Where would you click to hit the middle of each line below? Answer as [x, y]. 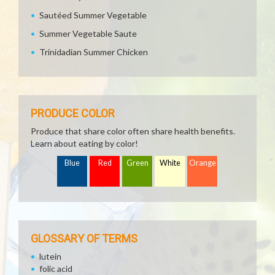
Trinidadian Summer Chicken [94, 52]
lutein [50, 256]
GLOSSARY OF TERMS [84, 238]
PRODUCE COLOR [73, 113]
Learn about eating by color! [84, 143]
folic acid [56, 269]
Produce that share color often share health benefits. [133, 131]
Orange [203, 163]
